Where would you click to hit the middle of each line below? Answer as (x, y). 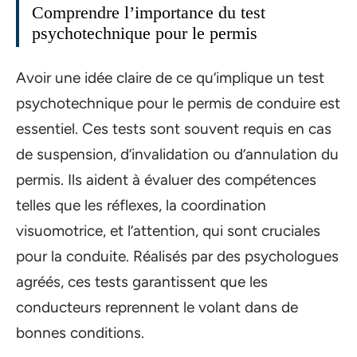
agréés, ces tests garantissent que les (142, 281)
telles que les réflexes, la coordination (141, 205)
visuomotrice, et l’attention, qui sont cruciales (168, 230)
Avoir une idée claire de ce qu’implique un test (170, 77)
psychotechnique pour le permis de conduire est (178, 103)
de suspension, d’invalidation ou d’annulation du (177, 154)
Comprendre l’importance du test (149, 12)
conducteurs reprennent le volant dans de (157, 307)
